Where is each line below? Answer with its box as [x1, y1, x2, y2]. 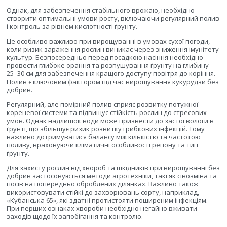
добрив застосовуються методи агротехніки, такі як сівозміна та [7, 171, 217, 181]
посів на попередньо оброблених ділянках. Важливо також [7, 179, 198, 189]
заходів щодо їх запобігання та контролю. [7, 212, 143, 221]
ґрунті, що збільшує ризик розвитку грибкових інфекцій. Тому [7, 124, 205, 134]
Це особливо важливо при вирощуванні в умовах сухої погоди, [7, 36, 210, 46]
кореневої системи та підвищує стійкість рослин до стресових [7, 108, 207, 118]
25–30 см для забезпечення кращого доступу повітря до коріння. [7, 69, 215, 79]
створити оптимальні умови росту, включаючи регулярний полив [7, 14, 219, 23]
